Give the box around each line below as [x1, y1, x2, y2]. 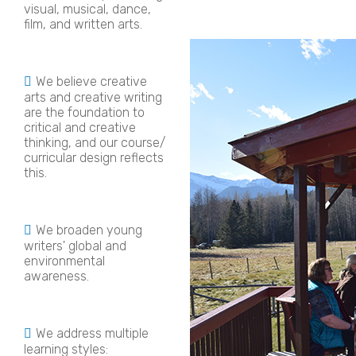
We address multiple [36, 325, 149, 341]
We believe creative [36, 73, 147, 89]
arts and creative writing [24, 89, 162, 105]
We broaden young [36, 222, 142, 238]
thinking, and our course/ [24, 134, 165, 150]
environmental [24, 253, 105, 269]
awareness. [24, 268, 89, 284]
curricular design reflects [24, 149, 164, 165]
